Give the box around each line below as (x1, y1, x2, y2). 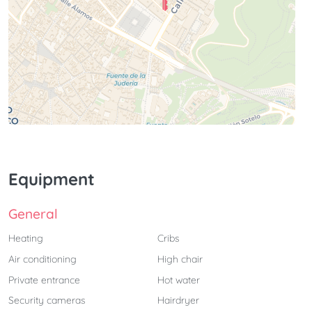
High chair (157, 252, 203, 265)
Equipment (8, 168, 95, 189)
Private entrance (8, 273, 80, 286)
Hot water (157, 273, 200, 286)
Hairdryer (157, 294, 199, 307)
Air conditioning (8, 252, 77, 265)
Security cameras (8, 294, 86, 307)
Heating (8, 231, 43, 244)
